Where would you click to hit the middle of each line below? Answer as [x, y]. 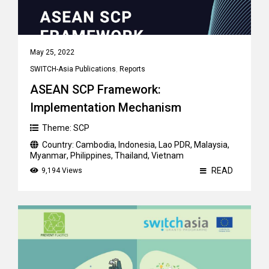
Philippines [91, 156]
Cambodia [95, 145]
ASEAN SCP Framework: [95, 89]
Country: [59, 145]
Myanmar [48, 156]
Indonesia [137, 145]
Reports [132, 69]
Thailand [131, 156]
